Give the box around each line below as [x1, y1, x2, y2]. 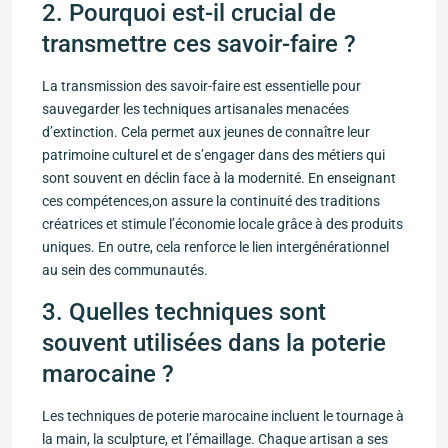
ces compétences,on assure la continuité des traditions [42, 193, 380, 209]
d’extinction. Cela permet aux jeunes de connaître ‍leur [42, 124, 370, 140]
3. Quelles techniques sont [42, 298, 326, 326]
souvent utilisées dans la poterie [42, 329, 386, 357]
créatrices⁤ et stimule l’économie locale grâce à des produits [42, 216, 403, 232]
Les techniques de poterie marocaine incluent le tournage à [42, 408, 404, 424]
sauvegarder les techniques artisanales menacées [42, 101, 349, 117]
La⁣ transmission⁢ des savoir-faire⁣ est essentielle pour [42, 78, 361, 94]
